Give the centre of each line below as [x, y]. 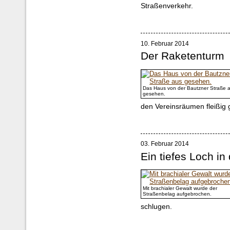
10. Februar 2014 [165, 43]
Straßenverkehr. [167, 5]
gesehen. [154, 93]
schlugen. [157, 207]
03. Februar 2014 [165, 144]
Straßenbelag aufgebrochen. [177, 194]
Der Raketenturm [183, 56]
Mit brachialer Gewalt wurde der [180, 188]
